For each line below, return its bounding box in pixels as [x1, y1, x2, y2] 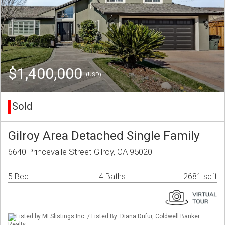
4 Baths [99, 172, 126, 182]
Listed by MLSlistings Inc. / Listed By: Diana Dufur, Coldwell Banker [16, 213, 200, 220]
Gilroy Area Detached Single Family [8, 128, 200, 143]
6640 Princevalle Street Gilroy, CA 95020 [8, 147, 152, 157]
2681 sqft [183, 172, 217, 182]
